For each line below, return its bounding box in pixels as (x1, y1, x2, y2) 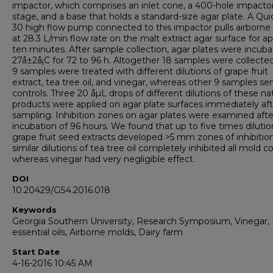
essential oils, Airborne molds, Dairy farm (12, 226, 183, 238)
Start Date (12, 246, 60, 257)
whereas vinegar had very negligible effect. (12, 153, 195, 165)
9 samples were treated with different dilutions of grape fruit (12, 65, 268, 77)
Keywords (12, 204, 57, 214)
